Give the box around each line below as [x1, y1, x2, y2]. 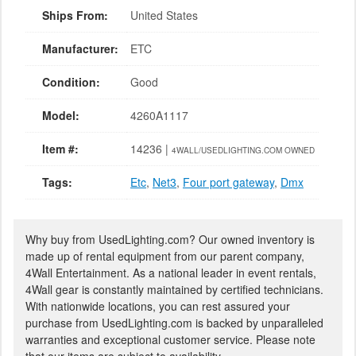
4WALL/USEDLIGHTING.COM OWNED [172, 145, 315, 156]
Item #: [42, 141, 79, 157]
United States [130, 7, 198, 23]
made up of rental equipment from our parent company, [25, 248, 304, 264]
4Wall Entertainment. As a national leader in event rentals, [25, 265, 316, 281]
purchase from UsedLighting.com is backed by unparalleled [25, 315, 323, 331]
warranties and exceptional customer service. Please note [25, 331, 315, 347]
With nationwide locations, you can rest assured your [25, 298, 290, 314]
